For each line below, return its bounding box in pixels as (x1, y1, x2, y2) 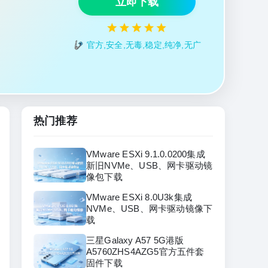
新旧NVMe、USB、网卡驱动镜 (86, 160, 213, 170)
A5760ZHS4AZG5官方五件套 (86, 246, 205, 257)
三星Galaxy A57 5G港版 (86, 234, 184, 245)
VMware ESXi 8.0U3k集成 (86, 191, 192, 202)
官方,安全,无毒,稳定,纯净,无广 (86, 40, 201, 50)
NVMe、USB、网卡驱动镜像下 (86, 203, 213, 214)
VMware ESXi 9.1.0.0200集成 (86, 148, 205, 159)
